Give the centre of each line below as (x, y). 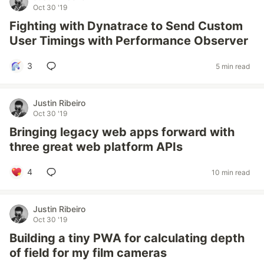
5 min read (233, 66)
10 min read (231, 172)
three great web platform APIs (96, 147)
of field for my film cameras (88, 253)
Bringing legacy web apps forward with (122, 132)
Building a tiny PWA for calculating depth (127, 238)
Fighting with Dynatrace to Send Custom (126, 26)
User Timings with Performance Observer (129, 41)
